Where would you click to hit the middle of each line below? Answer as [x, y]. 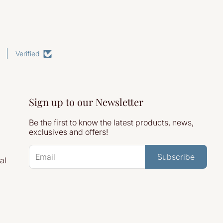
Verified [27, 54]
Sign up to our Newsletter [86, 102]
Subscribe [176, 157]
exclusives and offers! [68, 132]
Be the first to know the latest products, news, [111, 122]
